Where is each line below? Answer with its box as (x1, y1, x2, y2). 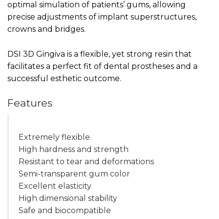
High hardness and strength (19, 145, 129, 154)
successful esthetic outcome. (7, 73, 121, 83)
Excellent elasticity (19, 181, 103, 191)
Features (7, 97, 53, 109)
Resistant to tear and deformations (19, 157, 154, 167)
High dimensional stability (19, 194, 117, 203)
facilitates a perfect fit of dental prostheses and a (7, 61, 197, 71)
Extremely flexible (19, 132, 90, 142)
